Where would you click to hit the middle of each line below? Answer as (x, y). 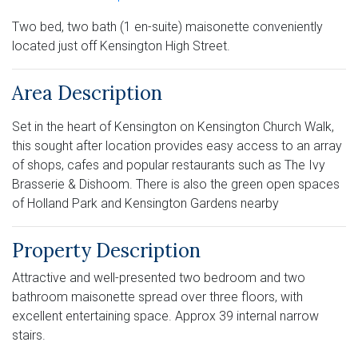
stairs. (29, 336)
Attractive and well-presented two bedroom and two (159, 278)
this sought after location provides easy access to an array (177, 146)
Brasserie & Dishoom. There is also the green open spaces (176, 185)
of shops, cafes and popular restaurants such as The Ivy (169, 165)
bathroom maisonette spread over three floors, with (157, 297)
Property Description (106, 251)
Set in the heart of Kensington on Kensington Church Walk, (173, 127)
